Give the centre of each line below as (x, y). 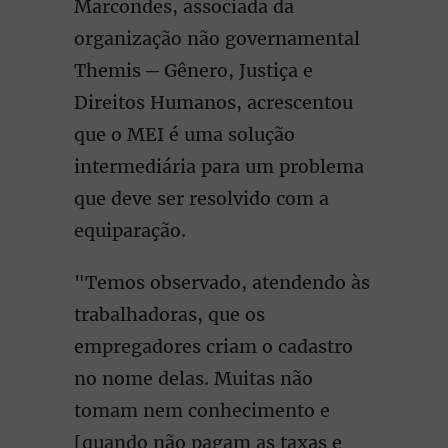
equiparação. (130, 230)
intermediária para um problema (219, 166)
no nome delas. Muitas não (193, 378)
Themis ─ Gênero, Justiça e (193, 70)
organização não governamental (217, 38)
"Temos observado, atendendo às (222, 282)
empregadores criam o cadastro (213, 346)
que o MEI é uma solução (184, 134)
